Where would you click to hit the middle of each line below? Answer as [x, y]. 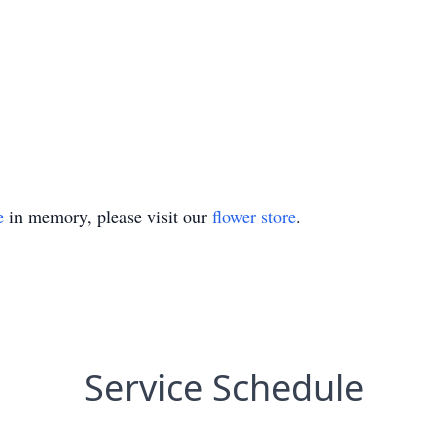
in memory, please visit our [108, 216]
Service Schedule [224, 387]
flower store [254, 216]
